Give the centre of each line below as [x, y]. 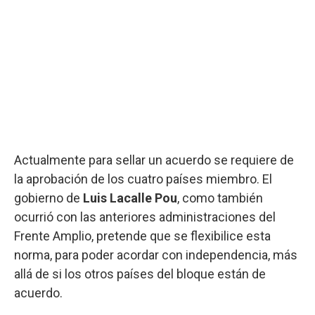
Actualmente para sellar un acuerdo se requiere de [154, 160]
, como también [220, 198]
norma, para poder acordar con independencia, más [156, 255]
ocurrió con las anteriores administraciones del [145, 217]
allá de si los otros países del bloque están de [140, 274]
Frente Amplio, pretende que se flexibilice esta [142, 236]
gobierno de [49, 198]
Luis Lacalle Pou [130, 198]
